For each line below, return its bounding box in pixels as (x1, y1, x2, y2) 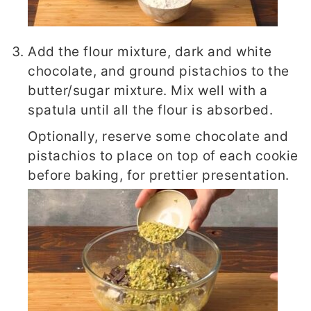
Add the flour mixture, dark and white (28, 43, 272, 60)
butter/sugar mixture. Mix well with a (28, 82, 268, 99)
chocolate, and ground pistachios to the (28, 62, 289, 79)
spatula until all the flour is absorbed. (28, 101, 274, 118)
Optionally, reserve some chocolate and (28, 128, 289, 144)
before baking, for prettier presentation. (28, 167, 289, 183)
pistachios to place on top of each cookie (28, 147, 299, 164)
